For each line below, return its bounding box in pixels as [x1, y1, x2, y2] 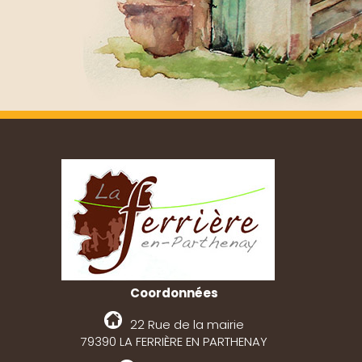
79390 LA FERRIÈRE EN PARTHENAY [80, 332, 267, 350]
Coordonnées [129, 284, 218, 301]
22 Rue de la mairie [129, 315, 244, 333]
